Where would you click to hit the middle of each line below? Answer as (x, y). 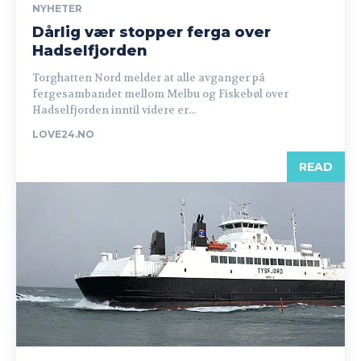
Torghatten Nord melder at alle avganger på (149, 78)
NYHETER (57, 8)
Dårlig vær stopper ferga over (151, 32)
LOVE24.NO (63, 134)
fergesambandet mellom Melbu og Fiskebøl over (160, 94)
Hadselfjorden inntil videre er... (114, 110)
